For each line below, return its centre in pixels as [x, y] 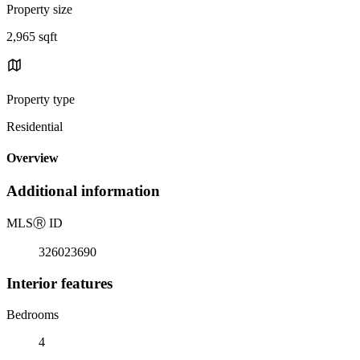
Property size [39, 9]
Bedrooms [33, 314]
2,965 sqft [32, 36]
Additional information [83, 191]
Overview [33, 158]
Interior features [59, 283]
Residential [35, 126]
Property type [41, 99]
